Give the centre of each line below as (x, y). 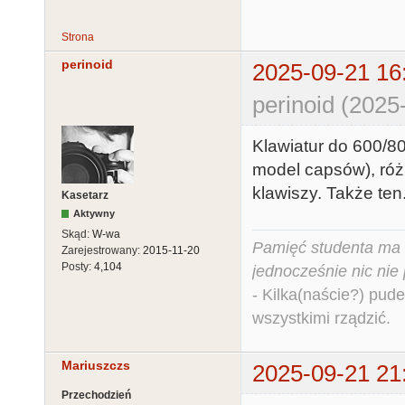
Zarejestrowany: (102, 250)
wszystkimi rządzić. (321, 318)
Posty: (78, 266)
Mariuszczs (96, 365)
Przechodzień (96, 396)
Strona (78, 37)
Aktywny (94, 213)
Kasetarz (85, 195)
